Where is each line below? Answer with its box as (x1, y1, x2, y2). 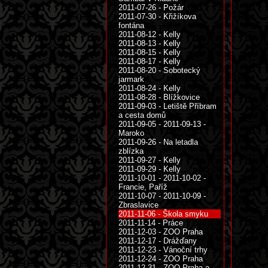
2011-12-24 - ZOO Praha (118, 254, 203, 263)
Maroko (118, 129, 144, 138)
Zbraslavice (118, 200, 159, 209)
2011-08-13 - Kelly (118, 39, 181, 48)
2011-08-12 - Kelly (118, 30, 181, 39)
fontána (118, 21, 144, 30)
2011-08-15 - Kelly (118, 48, 181, 57)
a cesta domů (118, 111, 166, 120)
